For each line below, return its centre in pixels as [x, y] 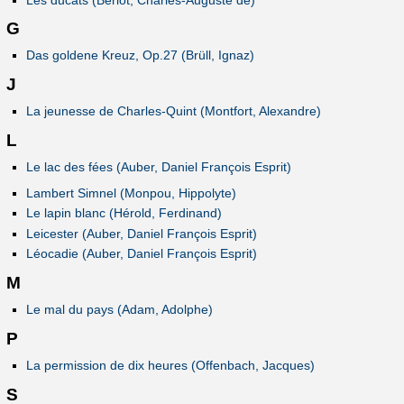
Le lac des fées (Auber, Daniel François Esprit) [158, 167]
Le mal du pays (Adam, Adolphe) [119, 310]
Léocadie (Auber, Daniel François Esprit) [141, 254]
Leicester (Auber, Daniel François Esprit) [141, 233]
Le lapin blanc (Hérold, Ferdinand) [124, 213]
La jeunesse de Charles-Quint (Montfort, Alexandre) [173, 111]
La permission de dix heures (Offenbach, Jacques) [170, 366]
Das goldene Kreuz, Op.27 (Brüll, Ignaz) [140, 55]
